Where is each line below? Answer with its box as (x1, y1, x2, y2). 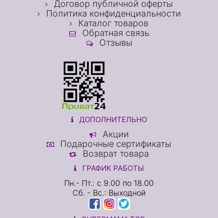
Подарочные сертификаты (58, 139, 171, 149)
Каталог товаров (76, 18, 148, 28)
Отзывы (96, 37, 132, 48)
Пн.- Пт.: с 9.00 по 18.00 (64, 178, 154, 188)
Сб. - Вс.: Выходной (72, 188, 146, 198)
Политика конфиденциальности (43, 8, 181, 18)
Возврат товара (80, 148, 149, 159)
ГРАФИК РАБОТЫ (80, 163, 144, 173)
